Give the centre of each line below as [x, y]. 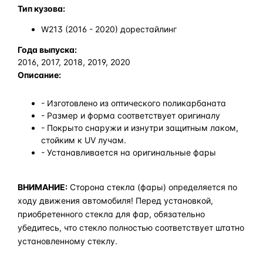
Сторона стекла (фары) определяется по [152, 187]
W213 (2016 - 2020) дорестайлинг [109, 29]
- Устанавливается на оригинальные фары [129, 152]
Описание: [39, 75]
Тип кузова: [41, 8]
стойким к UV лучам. [84, 140]
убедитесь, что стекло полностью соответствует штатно [131, 227]
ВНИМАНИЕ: [43, 187]
